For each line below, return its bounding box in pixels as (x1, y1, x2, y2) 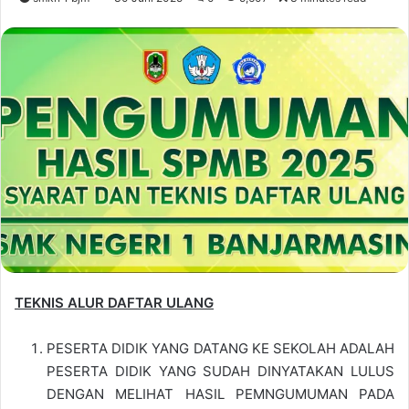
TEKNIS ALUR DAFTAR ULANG (15, 294, 214, 312)
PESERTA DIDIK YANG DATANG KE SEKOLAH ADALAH (47, 340, 394, 358)
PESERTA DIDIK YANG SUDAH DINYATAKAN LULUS (47, 362, 394, 381)
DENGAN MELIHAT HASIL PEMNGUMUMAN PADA (47, 385, 394, 404)
